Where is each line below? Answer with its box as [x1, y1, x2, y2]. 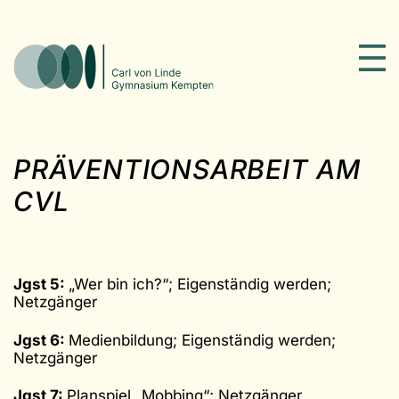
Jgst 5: [13, 275, 69, 294]
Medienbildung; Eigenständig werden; [69, 330, 336, 349]
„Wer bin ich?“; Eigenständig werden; [69, 275, 331, 294]
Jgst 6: [13, 330, 69, 349]
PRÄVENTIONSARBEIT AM [13, 152, 361, 185]
